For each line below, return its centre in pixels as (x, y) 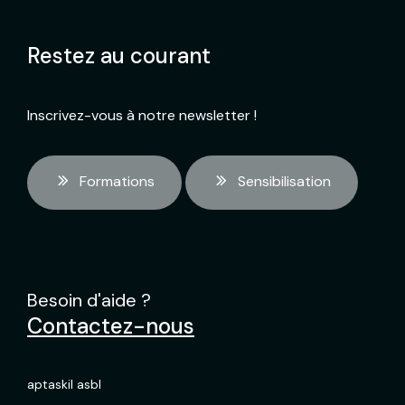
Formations (117, 182)
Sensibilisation (284, 182)
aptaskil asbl (64, 384)
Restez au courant (119, 56)
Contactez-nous (111, 326)
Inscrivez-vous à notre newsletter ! (142, 115)
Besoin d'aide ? (89, 300)
